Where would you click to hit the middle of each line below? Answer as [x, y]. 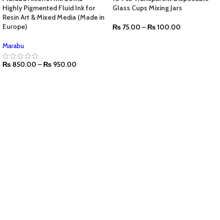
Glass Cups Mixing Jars [147, 8]
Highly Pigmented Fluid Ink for [49, 8]
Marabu [13, 46]
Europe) [15, 27]
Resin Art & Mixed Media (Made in [54, 17]
